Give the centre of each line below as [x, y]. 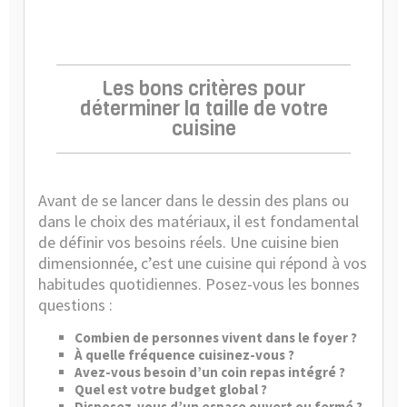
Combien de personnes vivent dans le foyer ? [216, 338]
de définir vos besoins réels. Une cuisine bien [189, 242]
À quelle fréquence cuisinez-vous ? [184, 355]
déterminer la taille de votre [203, 109]
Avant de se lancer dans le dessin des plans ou [194, 200]
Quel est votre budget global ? [171, 389]
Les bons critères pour [203, 89]
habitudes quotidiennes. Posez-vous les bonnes [199, 284]
